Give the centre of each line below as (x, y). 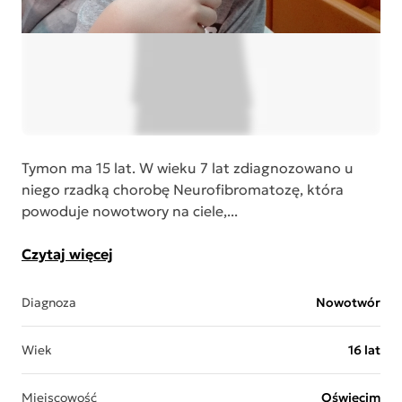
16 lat (364, 350)
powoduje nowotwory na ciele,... (130, 211)
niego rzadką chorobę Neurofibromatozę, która (183, 189)
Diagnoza (49, 302)
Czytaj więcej (67, 254)
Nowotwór (348, 302)
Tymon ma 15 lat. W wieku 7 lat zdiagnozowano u (188, 168)
